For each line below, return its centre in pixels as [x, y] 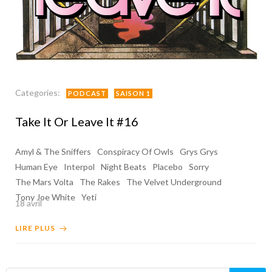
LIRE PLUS [35, 228]
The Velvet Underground [174, 182]
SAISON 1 [133, 93]
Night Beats [124, 167]
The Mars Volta [44, 182]
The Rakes [100, 182]
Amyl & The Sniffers [53, 151]
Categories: [38, 93]
